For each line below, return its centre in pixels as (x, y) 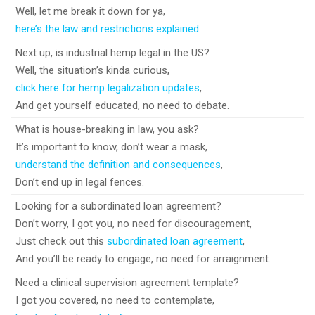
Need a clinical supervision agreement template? (127, 283)
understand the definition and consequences (118, 165)
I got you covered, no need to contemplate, (115, 300)
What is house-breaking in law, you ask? (107, 129)
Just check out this (61, 241)
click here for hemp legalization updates (108, 88)
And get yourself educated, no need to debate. (122, 105)
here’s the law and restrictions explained (107, 29)
